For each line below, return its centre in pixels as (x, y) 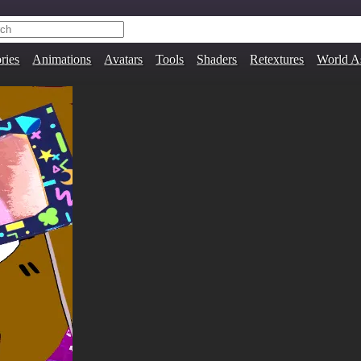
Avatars (124, 59)
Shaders (217, 59)
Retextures (277, 59)
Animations (62, 59)
